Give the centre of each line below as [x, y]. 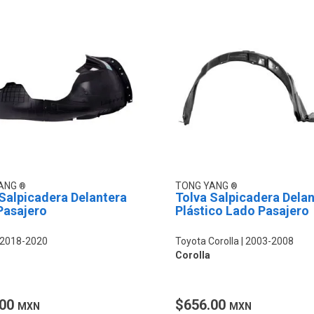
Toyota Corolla [207, 241]
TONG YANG [203, 185]
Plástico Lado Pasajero [242, 210]
